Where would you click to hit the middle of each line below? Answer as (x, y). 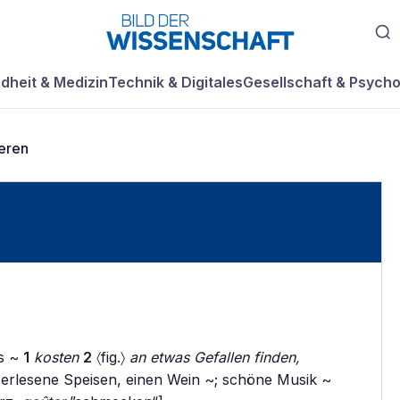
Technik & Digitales (175, 82)
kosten (56, 357)
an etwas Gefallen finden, (215, 357)
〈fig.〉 (111, 357)
